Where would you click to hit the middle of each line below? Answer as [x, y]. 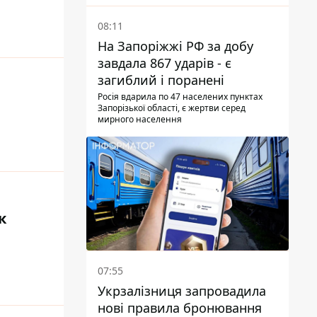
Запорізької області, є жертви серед [172, 108]
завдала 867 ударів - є [165, 63]
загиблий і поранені [161, 80]
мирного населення [140, 120]
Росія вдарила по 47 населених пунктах [180, 97]
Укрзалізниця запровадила [182, 291]
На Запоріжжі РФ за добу [175, 46]
